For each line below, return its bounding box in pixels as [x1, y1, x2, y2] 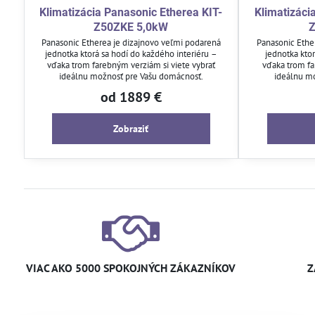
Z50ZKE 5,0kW [94, 20, 169, 34]
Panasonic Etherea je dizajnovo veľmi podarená [41, 36, 221, 49]
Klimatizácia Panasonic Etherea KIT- [39, 5, 223, 19]
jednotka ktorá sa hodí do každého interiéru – [44, 47, 217, 60]
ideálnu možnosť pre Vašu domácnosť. [58, 70, 203, 82]
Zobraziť [113, 122, 149, 135]
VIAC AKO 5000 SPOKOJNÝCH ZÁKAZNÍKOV [25, 260, 236, 275]
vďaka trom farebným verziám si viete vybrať [46, 58, 215, 71]
